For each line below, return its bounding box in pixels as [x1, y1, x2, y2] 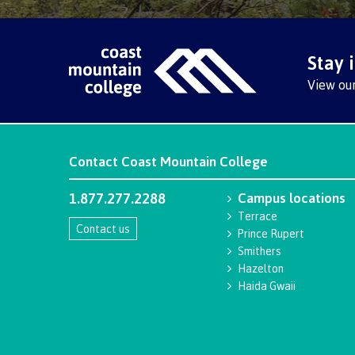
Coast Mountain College [121, 153, 268, 170]
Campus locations [238, 189, 346, 206]
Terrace [238, 209, 278, 223]
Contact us [76, 222, 130, 235]
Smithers [238, 244, 282, 258]
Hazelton [238, 261, 284, 275]
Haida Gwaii [238, 279, 296, 292]
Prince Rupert [238, 227, 305, 240]
